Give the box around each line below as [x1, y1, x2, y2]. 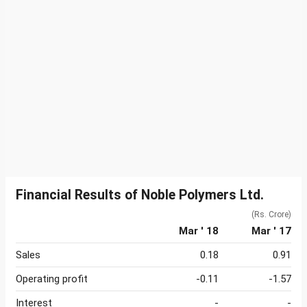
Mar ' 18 [179, 225, 219, 238]
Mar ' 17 [251, 225, 291, 238]
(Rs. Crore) [251, 210, 291, 220]
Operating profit [16, 273, 88, 286]
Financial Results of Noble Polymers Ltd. [16, 187, 264, 204]
